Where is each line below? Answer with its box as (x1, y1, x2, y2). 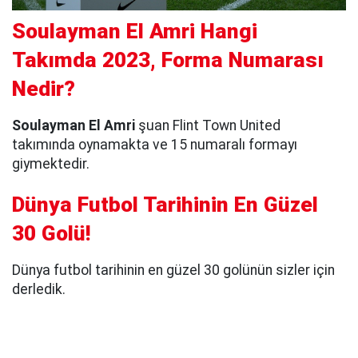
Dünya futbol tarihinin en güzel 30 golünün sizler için (12, 262, 335, 279)
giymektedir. (12, 156, 89, 173)
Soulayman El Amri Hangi (12, 19, 257, 44)
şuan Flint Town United (138, 117, 280, 134)
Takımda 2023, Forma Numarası (12, 48, 324, 73)
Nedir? (12, 77, 75, 101)
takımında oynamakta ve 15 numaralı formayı (12, 137, 297, 153)
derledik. (12, 281, 69, 298)
